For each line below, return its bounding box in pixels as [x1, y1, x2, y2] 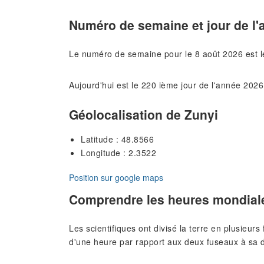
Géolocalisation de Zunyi [69, 105, 218, 123]
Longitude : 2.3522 [81, 146, 156, 159]
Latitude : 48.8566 [81, 133, 154, 145]
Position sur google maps [69, 171, 163, 183]
